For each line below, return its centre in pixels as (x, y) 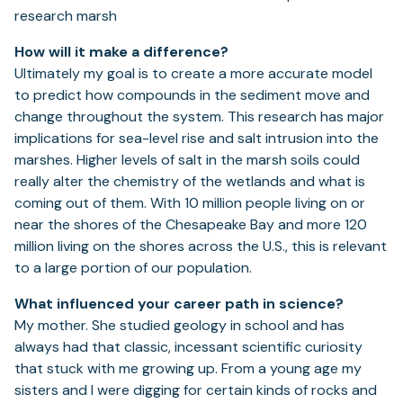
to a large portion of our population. (133, 268)
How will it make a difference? (121, 52)
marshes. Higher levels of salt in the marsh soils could (187, 160)
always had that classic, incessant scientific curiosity (188, 347)
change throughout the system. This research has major (199, 117)
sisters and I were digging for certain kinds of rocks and (196, 390)
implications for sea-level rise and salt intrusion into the (197, 139)
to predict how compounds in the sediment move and (192, 95)
